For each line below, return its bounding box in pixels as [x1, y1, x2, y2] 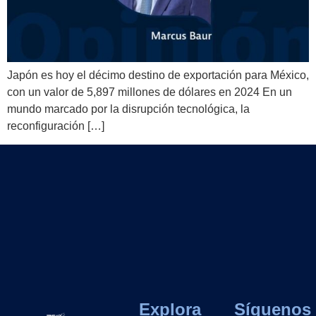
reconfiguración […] [7, 120, 104, 133]
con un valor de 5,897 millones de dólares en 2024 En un [7, 86, 292, 99]
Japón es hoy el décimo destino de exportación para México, [7, 69, 309, 82]
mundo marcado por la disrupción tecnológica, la [7, 103, 250, 116]
